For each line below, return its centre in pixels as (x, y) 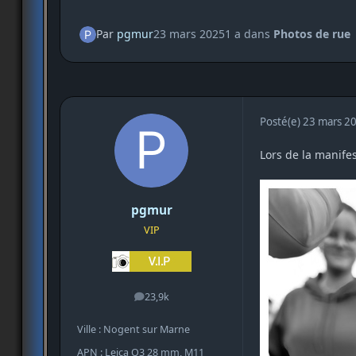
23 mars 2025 (189, 34)
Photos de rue (311, 34)
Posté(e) (281, 121)
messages (174, 300)
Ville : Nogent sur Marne (133, 330)
